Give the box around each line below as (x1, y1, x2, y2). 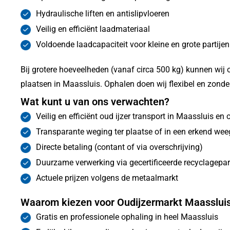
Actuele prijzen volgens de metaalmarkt (36, 172, 178, 183)
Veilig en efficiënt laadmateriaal (36, 24, 150, 34)
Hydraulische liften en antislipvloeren (36, 8, 169, 18)
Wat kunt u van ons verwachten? (21, 95, 169, 108)
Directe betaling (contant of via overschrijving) (36, 142, 203, 152)
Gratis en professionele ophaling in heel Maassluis (36, 212, 218, 222)
